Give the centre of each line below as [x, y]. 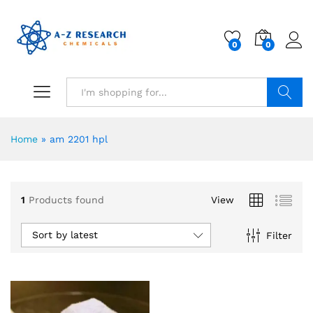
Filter [279, 235]
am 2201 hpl [79, 139]
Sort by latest [65, 235]
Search [285, 122]
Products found [66, 199]
